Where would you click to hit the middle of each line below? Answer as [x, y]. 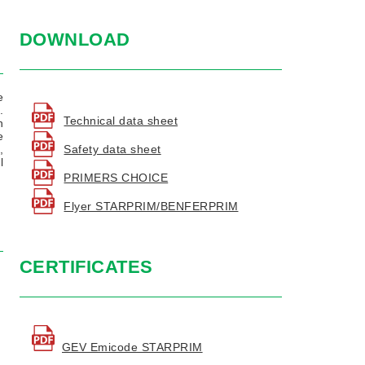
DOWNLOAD [75, 40]
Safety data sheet [112, 149]
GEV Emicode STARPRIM [132, 347]
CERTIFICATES [86, 266]
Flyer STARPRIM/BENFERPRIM [151, 206]
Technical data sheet [121, 120]
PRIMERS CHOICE [116, 177]
